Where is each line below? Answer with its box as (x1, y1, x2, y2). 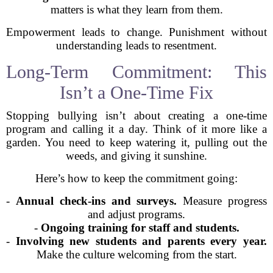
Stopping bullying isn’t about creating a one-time (6, 109, 267, 122)
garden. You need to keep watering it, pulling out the (6, 136, 267, 149)
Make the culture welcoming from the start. (36, 248, 237, 261)
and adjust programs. (88, 208, 185, 221)
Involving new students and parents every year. (15, 235, 268, 247)
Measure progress (177, 194, 268, 207)
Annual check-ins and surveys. (15, 194, 177, 207)
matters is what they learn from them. (50, 3, 223, 16)
